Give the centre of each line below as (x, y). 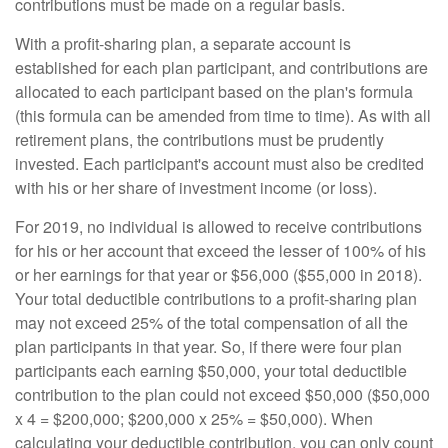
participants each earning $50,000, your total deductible (211, 370)
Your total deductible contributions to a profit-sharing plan (216, 298)
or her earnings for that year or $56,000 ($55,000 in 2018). (218, 274)
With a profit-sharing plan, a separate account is (183, 43)
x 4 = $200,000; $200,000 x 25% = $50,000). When (194, 418)
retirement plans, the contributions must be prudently (199, 139)
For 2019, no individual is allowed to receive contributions (218, 226)
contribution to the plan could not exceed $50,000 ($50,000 (222, 394)
